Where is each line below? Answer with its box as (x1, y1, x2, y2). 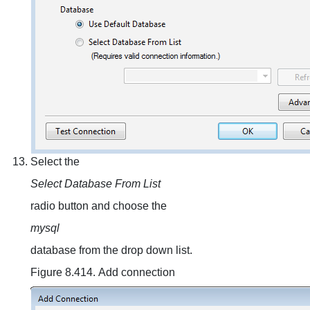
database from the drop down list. (30, 244, 192, 256)
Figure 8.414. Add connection (30, 266, 175, 278)
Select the (30, 156, 80, 167)
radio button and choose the (30, 200, 167, 212)
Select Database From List (30, 178, 161, 190)
